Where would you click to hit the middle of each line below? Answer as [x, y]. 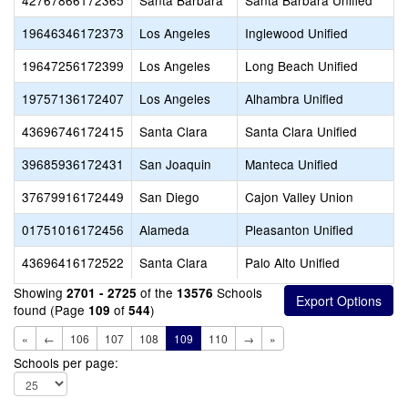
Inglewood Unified [296, 33]
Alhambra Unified [294, 98]
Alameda [164, 229]
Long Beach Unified [301, 66]
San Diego [169, 197]
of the [157, 292]
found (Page [51, 310]
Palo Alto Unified [292, 262]
